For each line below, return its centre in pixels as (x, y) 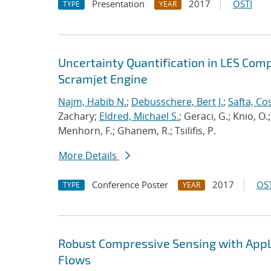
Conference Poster (130, 184)
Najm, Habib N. (92, 102)
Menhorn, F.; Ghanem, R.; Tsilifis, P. (137, 131)
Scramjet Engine (103, 79)
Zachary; (79, 116)
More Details (89, 155)
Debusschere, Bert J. (177, 102)
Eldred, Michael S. (139, 116)
